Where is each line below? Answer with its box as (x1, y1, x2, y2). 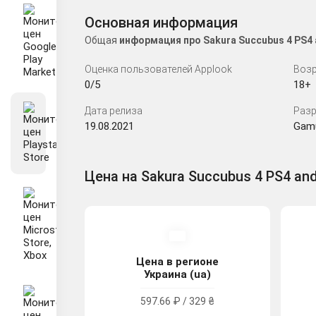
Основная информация (85, 13, 238, 31)
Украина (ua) (144, 267, 212, 281)
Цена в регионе (136, 255, 219, 268)
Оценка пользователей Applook (85, 63, 232, 75)
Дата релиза (85, 104, 142, 116)
